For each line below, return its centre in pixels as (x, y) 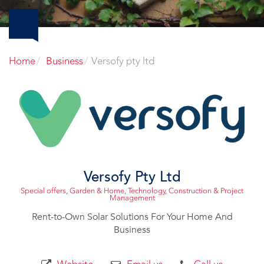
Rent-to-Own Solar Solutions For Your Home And (132, 217)
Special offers (43, 191)
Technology (147, 191)
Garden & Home (97, 191)
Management (132, 198)
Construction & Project (206, 191)
